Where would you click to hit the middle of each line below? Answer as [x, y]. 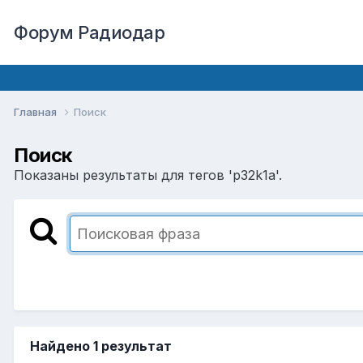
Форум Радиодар [89, 32]
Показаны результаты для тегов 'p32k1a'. [148, 175]
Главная [36, 111]
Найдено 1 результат [101, 346]
